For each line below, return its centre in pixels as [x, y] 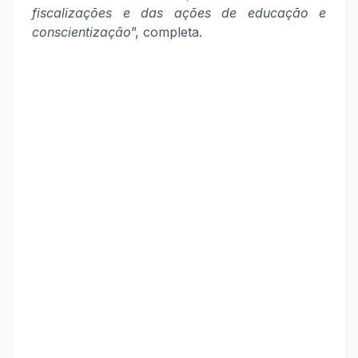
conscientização [82, 32]
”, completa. [167, 32]
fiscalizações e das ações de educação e [179, 13]
